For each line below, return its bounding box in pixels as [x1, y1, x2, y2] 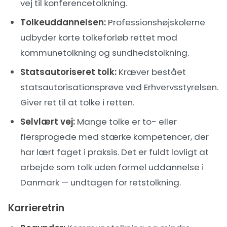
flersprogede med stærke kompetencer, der [20, 131, 209, 143]
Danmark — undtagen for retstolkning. [20, 176, 181, 188]
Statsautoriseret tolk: [20, 66, 117, 78]
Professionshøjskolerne [106, 16, 205, 28]
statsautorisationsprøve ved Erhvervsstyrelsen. [20, 81, 218, 93]
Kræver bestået [117, 66, 186, 78]
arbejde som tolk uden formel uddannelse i [20, 161, 204, 173]
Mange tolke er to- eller [75, 116, 177, 128]
